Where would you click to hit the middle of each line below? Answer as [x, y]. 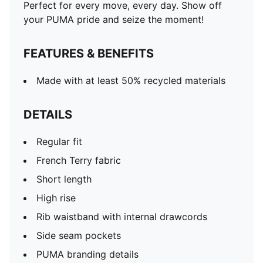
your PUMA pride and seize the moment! [114, 19]
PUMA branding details [87, 254]
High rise [56, 198]
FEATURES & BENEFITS [89, 53]
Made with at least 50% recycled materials [131, 80]
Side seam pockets [79, 235]
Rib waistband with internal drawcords [122, 217]
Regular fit [59, 141]
